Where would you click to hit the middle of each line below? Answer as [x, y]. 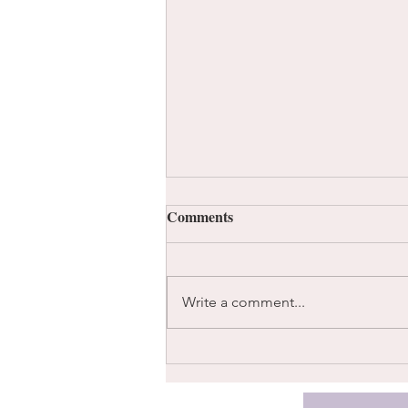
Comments [200, 216]
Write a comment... [244, 301]
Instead [214, 281]
